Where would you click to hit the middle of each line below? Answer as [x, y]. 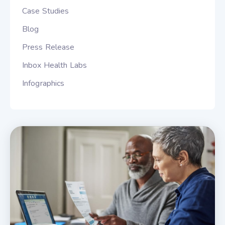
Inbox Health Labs [55, 65]
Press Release [48, 47]
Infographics [43, 83]
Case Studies [46, 11]
